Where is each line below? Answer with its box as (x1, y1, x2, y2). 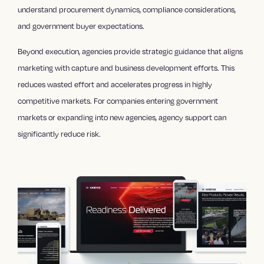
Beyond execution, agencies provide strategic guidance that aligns (18, 45, 243, 57)
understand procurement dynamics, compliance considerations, (18, 4, 236, 15)
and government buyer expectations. (18, 20, 145, 31)
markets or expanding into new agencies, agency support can (18, 111, 227, 123)
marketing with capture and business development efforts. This (18, 62, 235, 73)
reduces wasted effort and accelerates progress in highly (18, 78, 213, 90)
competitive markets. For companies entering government (18, 95, 219, 106)
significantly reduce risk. (18, 128, 101, 139)
